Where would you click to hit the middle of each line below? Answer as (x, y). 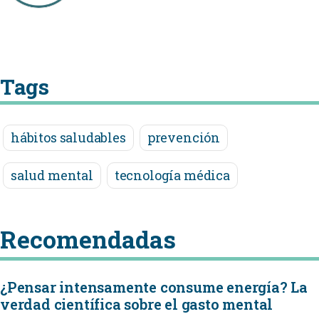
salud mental (52, 175)
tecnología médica (172, 175)
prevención (183, 137)
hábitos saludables (68, 137)
